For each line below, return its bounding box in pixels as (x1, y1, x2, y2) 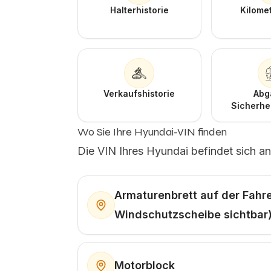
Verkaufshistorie (103, 88, 175, 99)
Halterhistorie (109, 5, 169, 15)
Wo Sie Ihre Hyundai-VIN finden (77, 125, 227, 139)
